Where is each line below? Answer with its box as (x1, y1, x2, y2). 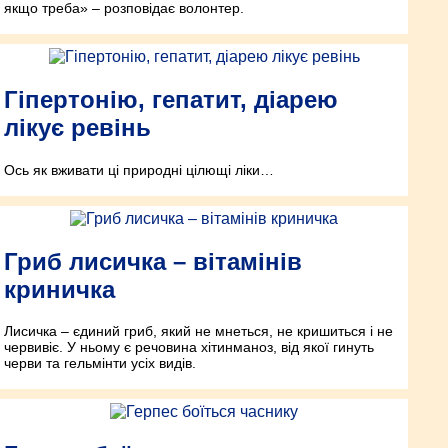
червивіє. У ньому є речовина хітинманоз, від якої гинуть (4, 339, 374, 356)
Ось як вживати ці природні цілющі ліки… (4, 161, 274, 178)
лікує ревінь (4, 113, 151, 141)
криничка (4, 275, 115, 303)
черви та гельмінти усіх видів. (4, 355, 196, 372)
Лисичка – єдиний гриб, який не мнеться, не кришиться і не (4, 323, 393, 340)
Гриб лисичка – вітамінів (4, 247, 302, 275)
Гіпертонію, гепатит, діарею (4, 85, 338, 113)
